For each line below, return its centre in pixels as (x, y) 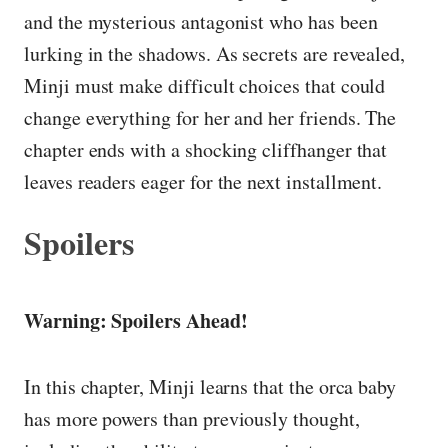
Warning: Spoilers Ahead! (136, 320)
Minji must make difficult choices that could (205, 86)
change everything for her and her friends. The (210, 118)
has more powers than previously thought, (192, 418)
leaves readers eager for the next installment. (203, 182)
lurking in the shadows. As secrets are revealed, (215, 54)
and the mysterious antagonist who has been (201, 22)
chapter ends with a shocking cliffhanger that (206, 150)
